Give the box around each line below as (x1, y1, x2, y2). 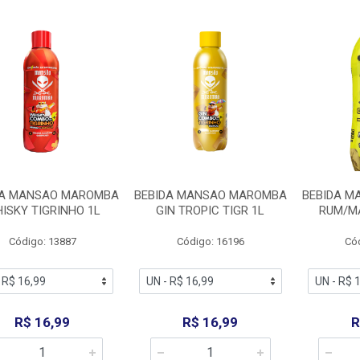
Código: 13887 (8, 235, 76, 247)
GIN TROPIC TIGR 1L (156, 203, 265, 218)
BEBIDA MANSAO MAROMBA (133, 188, 287, 202)
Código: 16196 (176, 235, 244, 247)
